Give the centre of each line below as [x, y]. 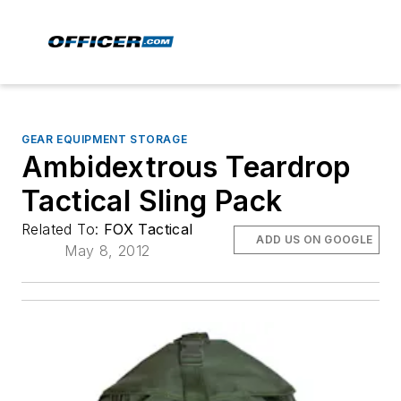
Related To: [63, 229]
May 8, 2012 [107, 251]
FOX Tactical [148, 229]
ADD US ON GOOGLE [315, 239]
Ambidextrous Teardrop [187, 167]
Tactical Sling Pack [152, 201]
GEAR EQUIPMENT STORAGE [105, 139]
